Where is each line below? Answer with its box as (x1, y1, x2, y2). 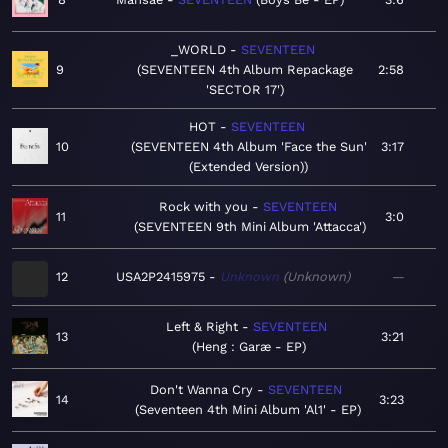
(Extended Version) (189, 159, 304, 175)
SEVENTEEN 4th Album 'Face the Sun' (134, 139, 367, 155)
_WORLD (171, 42, 226, 58)
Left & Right (166, 319, 238, 335)
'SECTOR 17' (206, 82, 280, 98)
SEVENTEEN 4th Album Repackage (141, 62, 353, 78)
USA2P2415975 (116, 269, 205, 285)
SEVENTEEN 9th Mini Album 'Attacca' (137, 219, 362, 235)
